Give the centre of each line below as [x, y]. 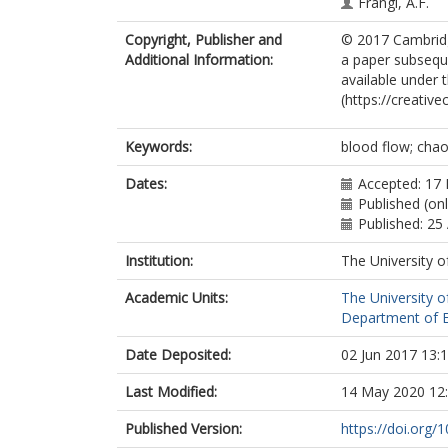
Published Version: [183, 428]
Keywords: [158, 146]
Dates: [146, 183]
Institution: [159, 260]
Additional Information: [199, 59]
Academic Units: [176, 297]
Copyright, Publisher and [203, 39]
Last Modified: [171, 391]
